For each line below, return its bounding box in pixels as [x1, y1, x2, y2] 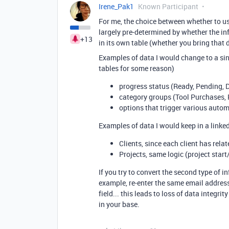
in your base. [99, 199, 141, 209]
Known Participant [138, 2, 198, 11]
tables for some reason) [99, 63, 174, 73]
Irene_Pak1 [99, 2, 134, 11]
